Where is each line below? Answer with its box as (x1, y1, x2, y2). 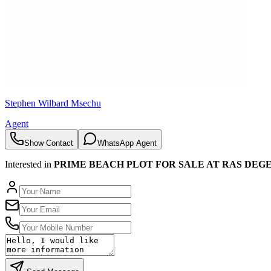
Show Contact (24, 139, 73, 148)
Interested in (5, 159, 54, 169)
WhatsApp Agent (97, 139, 157, 148)
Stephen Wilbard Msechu (5, 98, 101, 108)
